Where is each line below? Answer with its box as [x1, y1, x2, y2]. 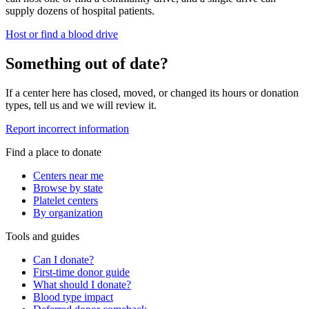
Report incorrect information [6, 123, 129, 135]
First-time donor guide [33, 266, 130, 279]
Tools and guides [6, 230, 79, 243]
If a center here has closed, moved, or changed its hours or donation [6, 87, 299, 99]
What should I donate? [33, 279, 131, 291]
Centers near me [33, 170, 103, 182]
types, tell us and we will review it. [6, 99, 157, 112]
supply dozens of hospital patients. [6, 5, 154, 17]
